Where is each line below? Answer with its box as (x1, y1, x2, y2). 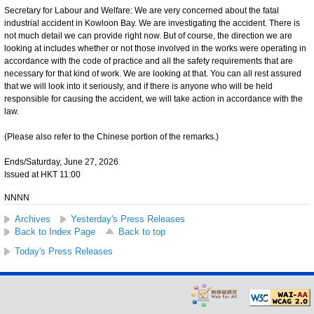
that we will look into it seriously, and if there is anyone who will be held (4, 81, 273, 91)
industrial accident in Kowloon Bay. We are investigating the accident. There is (4, 18, 300, 28)
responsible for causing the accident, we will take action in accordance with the (4, 93, 303, 104)
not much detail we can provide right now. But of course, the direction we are (4, 30, 292, 41)
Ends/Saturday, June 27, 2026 (4, 156, 118, 167)
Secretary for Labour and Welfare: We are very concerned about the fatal (4, 5, 279, 15)
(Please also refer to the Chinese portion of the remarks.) (4, 131, 219, 142)
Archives (15, 213, 50, 224)
